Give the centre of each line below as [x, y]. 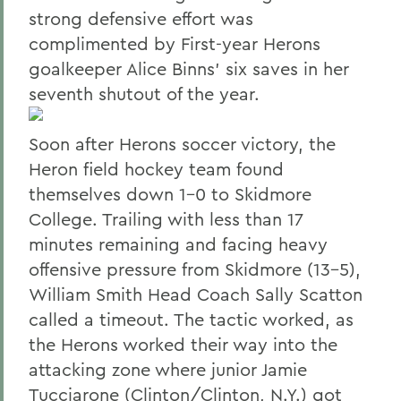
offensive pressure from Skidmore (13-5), [195, 269]
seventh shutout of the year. [144, 94]
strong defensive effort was [141, 18]
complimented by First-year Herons [175, 43]
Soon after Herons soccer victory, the [182, 144]
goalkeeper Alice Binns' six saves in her [189, 68]
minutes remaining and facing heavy [178, 244]
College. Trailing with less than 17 [166, 219]
